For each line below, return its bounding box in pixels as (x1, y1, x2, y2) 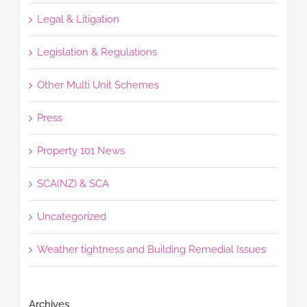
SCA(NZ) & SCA (36, 177, 109, 190)
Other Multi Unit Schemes (36, 78, 159, 91)
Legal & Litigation (36, 12, 119, 25)
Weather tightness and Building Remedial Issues (36, 243, 266, 256)
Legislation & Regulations (36, 45, 157, 58)
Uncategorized (36, 210, 106, 223)
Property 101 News (36, 144, 125, 157)
